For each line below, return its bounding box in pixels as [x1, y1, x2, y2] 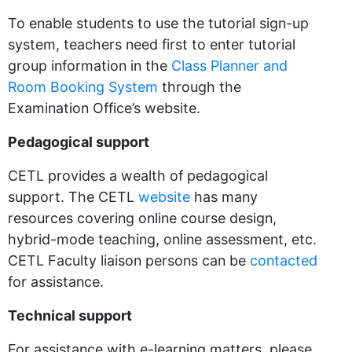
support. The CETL [8, 189, 138, 205]
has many [190, 189, 258, 205]
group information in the [8, 57, 171, 74]
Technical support [8, 307, 132, 324]
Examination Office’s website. [8, 100, 200, 116]
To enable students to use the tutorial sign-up [8, 15, 309, 31]
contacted [250, 252, 317, 269]
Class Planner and [171, 57, 288, 74]
